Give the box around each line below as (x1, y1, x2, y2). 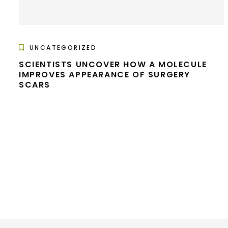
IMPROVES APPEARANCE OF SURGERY (19, 69, 191, 81)
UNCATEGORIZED (30, 43, 97, 52)
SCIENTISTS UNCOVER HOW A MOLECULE (19, 59, 207, 71)
